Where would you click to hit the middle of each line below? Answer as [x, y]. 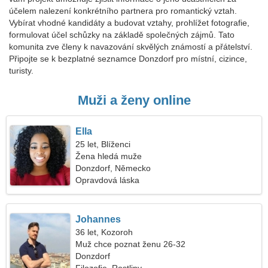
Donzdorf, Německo [113, 168]
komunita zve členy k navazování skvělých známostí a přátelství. [131, 47]
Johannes [98, 219]
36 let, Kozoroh [104, 232]
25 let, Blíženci [103, 144]
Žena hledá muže [109, 156]
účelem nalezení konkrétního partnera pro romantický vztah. [123, 11]
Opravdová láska [108, 180]
